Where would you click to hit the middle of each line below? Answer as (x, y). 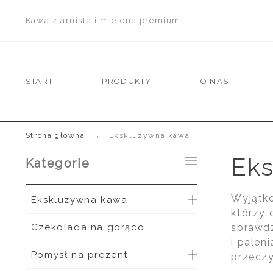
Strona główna (55, 135)
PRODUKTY (127, 81)
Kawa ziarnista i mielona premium (103, 20)
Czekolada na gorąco (88, 227)
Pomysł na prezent (80, 255)
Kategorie (58, 163)
